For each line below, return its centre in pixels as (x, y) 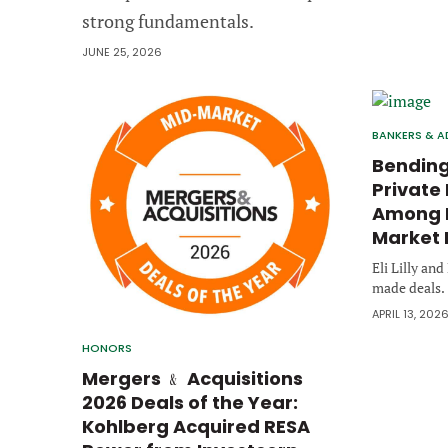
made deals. (408, 287)
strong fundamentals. (168, 21)
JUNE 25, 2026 (122, 52)
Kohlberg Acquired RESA (196, 426)
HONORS (107, 347)
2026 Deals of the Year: (190, 402)
